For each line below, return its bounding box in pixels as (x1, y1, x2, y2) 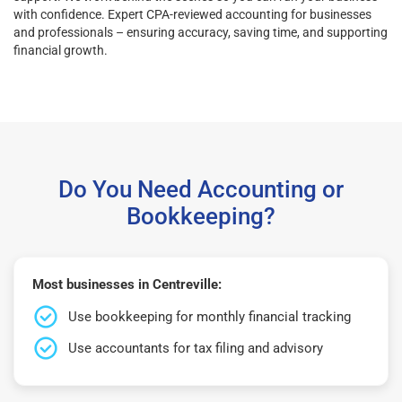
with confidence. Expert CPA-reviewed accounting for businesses (13, 6, 371, 22)
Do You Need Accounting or (58, 175, 344, 203)
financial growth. (13, 42, 108, 57)
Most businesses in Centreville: (32, 275, 222, 293)
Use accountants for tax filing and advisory (68, 339, 323, 356)
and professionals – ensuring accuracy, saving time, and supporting (13, 24, 388, 39)
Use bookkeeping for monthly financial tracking (68, 308, 351, 325)
